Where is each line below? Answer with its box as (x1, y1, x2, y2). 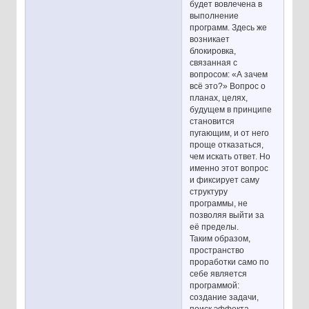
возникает (190, 34, 230, 44)
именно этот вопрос (190, 163, 269, 173)
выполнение (190, 10, 239, 21)
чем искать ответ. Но (190, 151, 271, 161)
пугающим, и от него (190, 128, 270, 138)
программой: (190, 280, 240, 290)
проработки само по (190, 257, 270, 267)
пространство (190, 245, 245, 255)
